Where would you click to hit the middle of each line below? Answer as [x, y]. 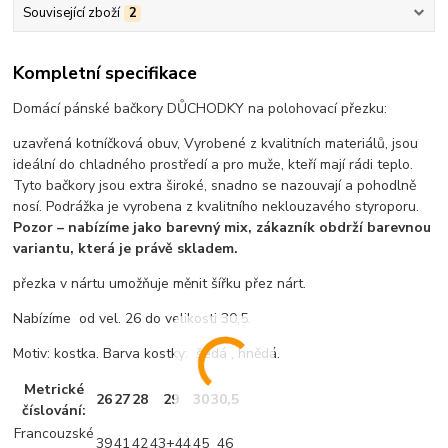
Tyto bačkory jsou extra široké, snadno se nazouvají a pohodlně [215, 186]
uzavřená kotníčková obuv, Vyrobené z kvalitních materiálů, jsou [216, 144]
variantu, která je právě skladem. [126, 249]
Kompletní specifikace [105, 73]
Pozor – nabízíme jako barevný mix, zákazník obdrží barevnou [222, 228]
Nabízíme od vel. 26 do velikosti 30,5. [132, 319]
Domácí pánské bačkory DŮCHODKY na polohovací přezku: [200, 109]
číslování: [54, 411]
